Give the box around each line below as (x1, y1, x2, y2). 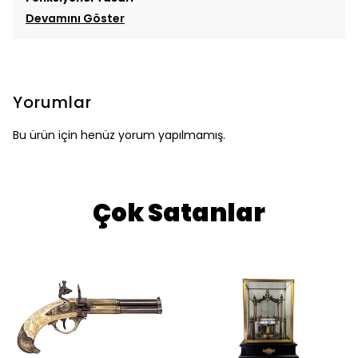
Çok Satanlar (93, 195, 265, 230)
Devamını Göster (26, 10, 125, 26)
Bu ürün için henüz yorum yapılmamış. (13, 127, 225, 143)
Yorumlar (13, 91, 92, 113)
